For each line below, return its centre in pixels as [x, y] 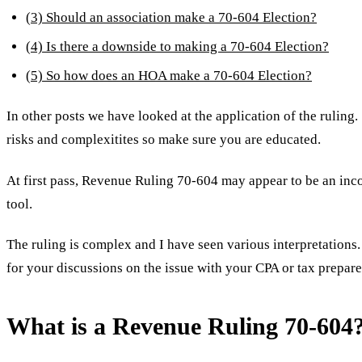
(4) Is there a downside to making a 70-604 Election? [177, 47]
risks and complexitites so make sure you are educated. [164, 140]
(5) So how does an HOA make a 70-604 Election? [169, 76]
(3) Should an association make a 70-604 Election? [171, 18]
